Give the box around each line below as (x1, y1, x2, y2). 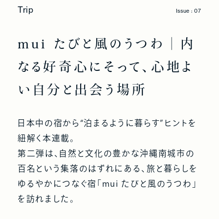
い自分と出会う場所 (17, 83, 148, 96)
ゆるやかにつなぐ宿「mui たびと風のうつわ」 (17, 179, 197, 188)
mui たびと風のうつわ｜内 (17, 37, 196, 50)
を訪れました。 (17, 194, 75, 203)
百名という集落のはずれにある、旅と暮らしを (17, 164, 198, 173)
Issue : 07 (176, 7, 202, 14)
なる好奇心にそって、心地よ (17, 60, 194, 73)
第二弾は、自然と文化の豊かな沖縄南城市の (17, 149, 195, 157)
